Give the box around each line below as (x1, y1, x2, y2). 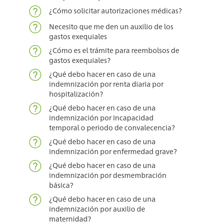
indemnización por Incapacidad (49, 112, 154, 123)
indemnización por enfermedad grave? (49, 146, 177, 157)
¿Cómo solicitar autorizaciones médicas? (49, 5, 182, 16)
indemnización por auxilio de (49, 204, 145, 214)
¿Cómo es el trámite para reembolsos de (49, 45, 179, 55)
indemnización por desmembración (49, 170, 166, 180)
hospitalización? (49, 89, 103, 99)
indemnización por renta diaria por (49, 79, 164, 89)
